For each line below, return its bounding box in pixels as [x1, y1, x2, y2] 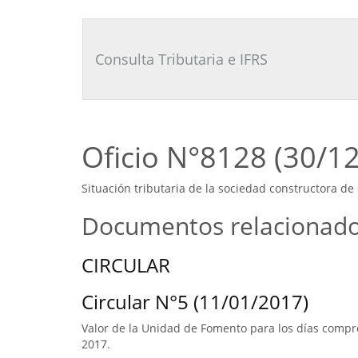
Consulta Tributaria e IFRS [95, 50, 268, 69]
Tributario [69, 15, 122, 30]
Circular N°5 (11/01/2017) [82, 288, 308, 315]
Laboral [69, 31, 109, 46]
